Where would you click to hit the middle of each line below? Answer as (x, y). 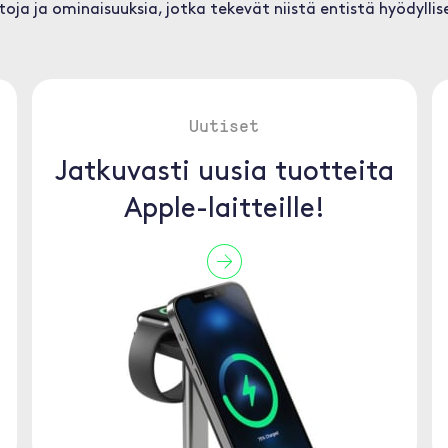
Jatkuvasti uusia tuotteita (224, 173)
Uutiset (224, 125)
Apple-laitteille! (224, 210)
